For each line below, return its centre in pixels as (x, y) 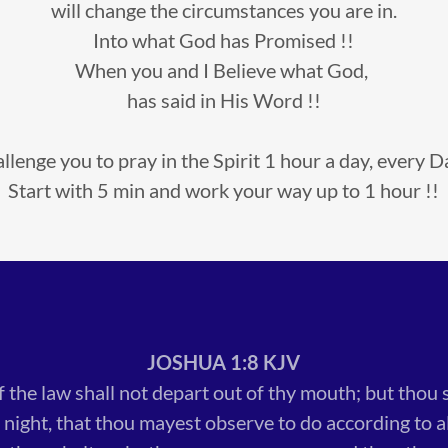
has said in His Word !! (223, 99)
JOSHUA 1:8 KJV (224, 361)
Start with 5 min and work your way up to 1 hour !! (224, 189)
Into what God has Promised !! (224, 39)
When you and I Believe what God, (224, 69)
